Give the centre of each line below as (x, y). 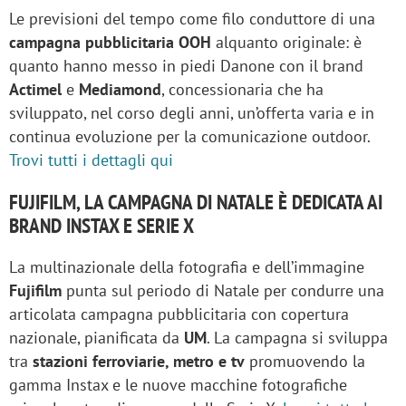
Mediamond (120, 89)
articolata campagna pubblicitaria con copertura (179, 314)
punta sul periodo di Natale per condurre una (225, 290)
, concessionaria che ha (242, 89)
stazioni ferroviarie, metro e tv (139, 361)
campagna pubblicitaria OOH (110, 42)
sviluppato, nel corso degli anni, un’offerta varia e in (192, 112)
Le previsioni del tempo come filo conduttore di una (192, 18)
